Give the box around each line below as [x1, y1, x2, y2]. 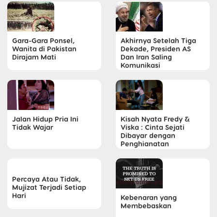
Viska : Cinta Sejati [121, 123, 185, 131]
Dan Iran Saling [121, 52, 172, 61]
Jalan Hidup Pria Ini [12, 114, 78, 123]
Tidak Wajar [12, 123, 53, 131]
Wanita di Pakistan [12, 44, 77, 53]
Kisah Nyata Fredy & [121, 114, 190, 123]
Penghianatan [121, 139, 169, 148]
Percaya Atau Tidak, [12, 174, 81, 183]
